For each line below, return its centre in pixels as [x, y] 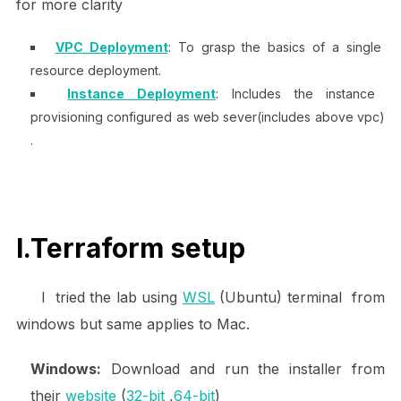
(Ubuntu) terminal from [300, 297]
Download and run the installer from [243, 368]
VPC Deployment [111, 47]
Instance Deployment [142, 94]
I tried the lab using [99, 297]
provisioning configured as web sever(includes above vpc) [208, 117]
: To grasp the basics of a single [275, 47]
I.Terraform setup [130, 247]
